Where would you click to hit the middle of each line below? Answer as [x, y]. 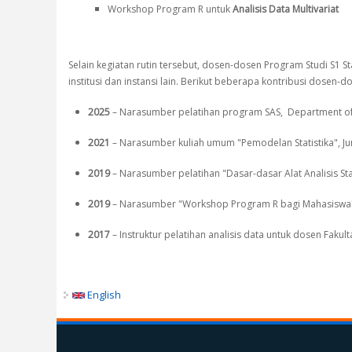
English [103, 295]
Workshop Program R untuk [170, 9]
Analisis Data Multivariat [286, 9]
